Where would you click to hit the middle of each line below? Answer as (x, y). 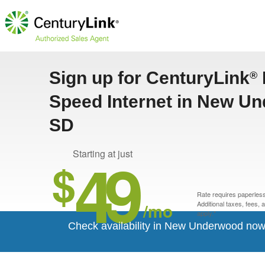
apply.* (206, 213)
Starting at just (103, 153)
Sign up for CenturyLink (149, 78)
